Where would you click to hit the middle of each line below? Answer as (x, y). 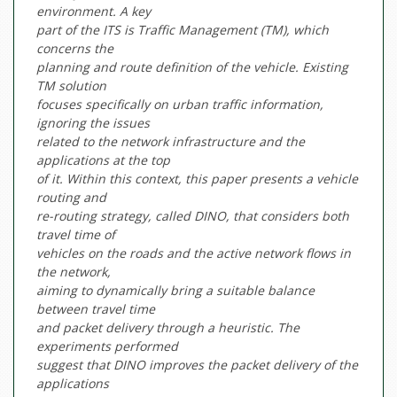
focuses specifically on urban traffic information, (180, 105)
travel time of (76, 235)
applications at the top (103, 160)
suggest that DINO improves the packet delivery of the (197, 365)
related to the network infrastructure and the (171, 142)
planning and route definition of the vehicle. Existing (192, 67)
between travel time (96, 309)
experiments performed (107, 346)
